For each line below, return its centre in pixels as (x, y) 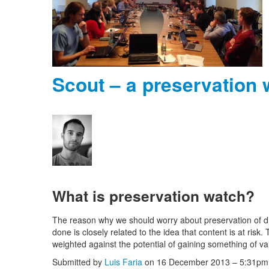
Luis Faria (123, 262)
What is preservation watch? (153, 196)
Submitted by (78, 262)
